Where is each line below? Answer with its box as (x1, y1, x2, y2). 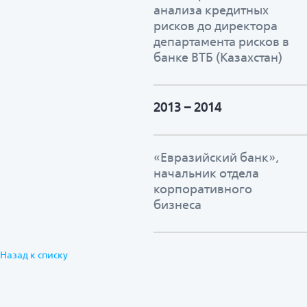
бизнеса (153, 196, 201, 212)
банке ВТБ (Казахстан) (153, 49, 282, 65)
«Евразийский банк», (153, 149, 279, 165)
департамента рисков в (153, 33, 289, 49)
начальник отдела (153, 164, 259, 181)
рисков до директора (153, 17, 278, 34)
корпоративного (153, 180, 252, 197)
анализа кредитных (153, 1, 269, 18)
